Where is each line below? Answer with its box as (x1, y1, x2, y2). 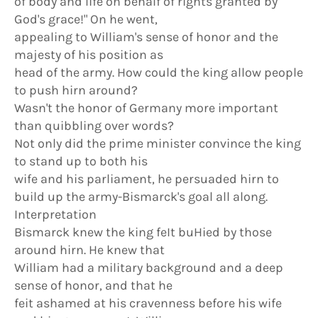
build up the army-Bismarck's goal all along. (14, 189, 268, 204)
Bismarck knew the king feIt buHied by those (14, 224, 272, 240)
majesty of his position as (14, 47, 163, 62)
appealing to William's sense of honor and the (14, 29, 278, 45)
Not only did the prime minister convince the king (14, 136, 301, 151)
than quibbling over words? (14, 118, 174, 133)
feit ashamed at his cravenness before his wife (14, 295, 282, 311)
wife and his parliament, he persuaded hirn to (14, 171, 279, 187)
